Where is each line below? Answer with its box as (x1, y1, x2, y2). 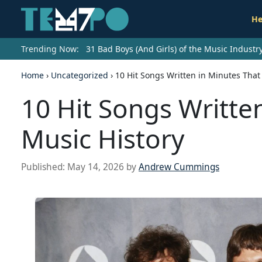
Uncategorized (51, 70, 108, 81)
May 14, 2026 (67, 161, 124, 174)
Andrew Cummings (139, 161, 219, 174)
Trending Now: (21, 43, 79, 55)
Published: (21, 161, 67, 174)
